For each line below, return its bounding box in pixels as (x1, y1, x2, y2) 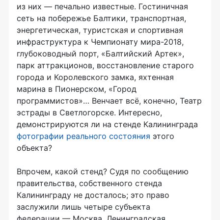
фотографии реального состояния (17, 131, 150, 141)
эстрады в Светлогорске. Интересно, (17, 108, 162, 118)
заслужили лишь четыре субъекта (17, 202, 150, 212)
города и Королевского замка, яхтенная (17, 72, 174, 82)
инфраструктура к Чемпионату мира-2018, (17, 37, 184, 47)
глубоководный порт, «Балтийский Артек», (17, 49, 184, 59)
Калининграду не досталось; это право (17, 190, 169, 200)
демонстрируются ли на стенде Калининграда (17, 119, 198, 130)
